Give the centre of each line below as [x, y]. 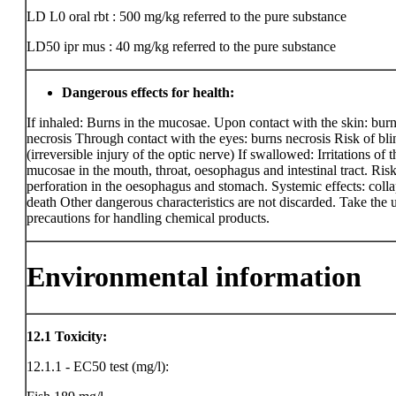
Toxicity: [81, 336]
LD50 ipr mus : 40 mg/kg [98, 46]
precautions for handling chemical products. [148, 218]
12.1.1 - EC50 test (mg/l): [98, 366]
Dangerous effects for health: [148, 92]
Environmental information [194, 277]
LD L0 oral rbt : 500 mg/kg [105, 16]
